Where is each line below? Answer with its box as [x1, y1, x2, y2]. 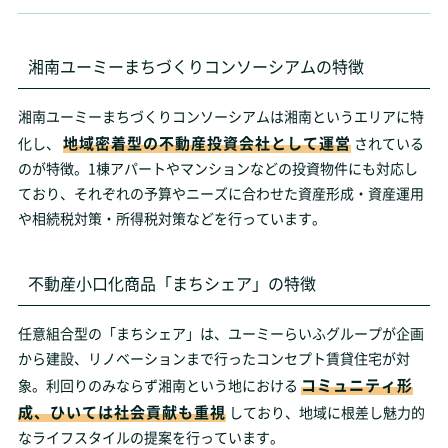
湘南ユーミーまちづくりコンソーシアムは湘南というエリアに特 [17, 106, 424, 126]
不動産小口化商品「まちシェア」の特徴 [27, 271, 316, 295]
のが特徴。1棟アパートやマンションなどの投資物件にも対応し [17, 158, 418, 178]
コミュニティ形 [300, 374, 413, 395]
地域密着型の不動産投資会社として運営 [62, 132, 351, 153]
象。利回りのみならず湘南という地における [17, 375, 298, 395]
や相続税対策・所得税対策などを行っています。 [17, 208, 326, 228]
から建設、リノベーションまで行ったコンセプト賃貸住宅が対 [17, 348, 410, 368]
